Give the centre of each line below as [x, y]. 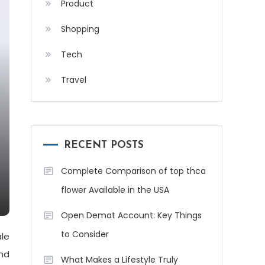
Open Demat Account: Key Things [131, 215]
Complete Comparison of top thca [133, 171]
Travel [74, 80]
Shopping [80, 29]
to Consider [85, 234]
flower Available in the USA [115, 190]
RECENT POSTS [104, 145]
